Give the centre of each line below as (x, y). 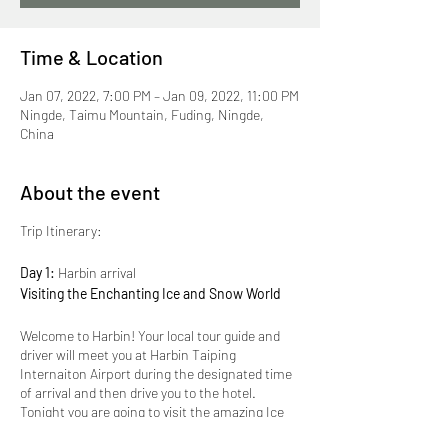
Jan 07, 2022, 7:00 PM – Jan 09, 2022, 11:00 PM (159, 95)
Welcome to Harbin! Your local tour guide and (150, 335)
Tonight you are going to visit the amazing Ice (152, 411)
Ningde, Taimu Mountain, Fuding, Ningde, (142, 114)
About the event (90, 192)
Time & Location (91, 57)
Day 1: (39, 272)
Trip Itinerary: (61, 230)
